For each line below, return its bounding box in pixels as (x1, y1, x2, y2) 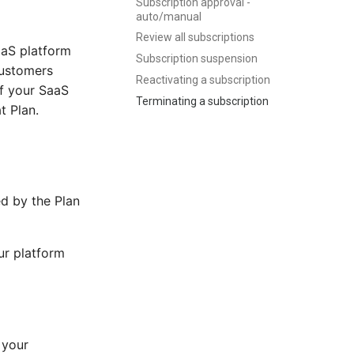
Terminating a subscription (136, 94, 269, 107)
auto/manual (136, 9, 201, 23)
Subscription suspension (136, 52, 258, 65)
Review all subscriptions (136, 31, 254, 44)
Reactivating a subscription (136, 73, 270, 86)
